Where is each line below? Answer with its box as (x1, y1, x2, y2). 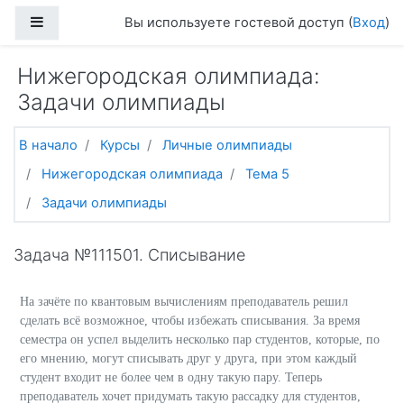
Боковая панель (43, 13, 148, 30)
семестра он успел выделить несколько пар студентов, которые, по (20, 332, 380, 346)
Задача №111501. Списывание (14, 244, 245, 264)
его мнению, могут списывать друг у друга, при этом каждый (20, 351, 357, 365)
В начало (19, 137, 78, 154)
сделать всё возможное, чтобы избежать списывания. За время (20, 313, 360, 327)
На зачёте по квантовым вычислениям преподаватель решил (20, 294, 348, 308)
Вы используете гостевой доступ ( (124, 14, 353, 31)
